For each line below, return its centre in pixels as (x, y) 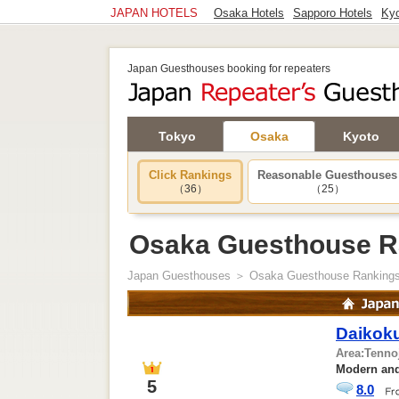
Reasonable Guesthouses (327, 175)
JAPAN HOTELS (158, 13)
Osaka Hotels (249, 13)
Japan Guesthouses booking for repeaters (229, 69)
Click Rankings (190, 175)
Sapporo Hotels (333, 13)
